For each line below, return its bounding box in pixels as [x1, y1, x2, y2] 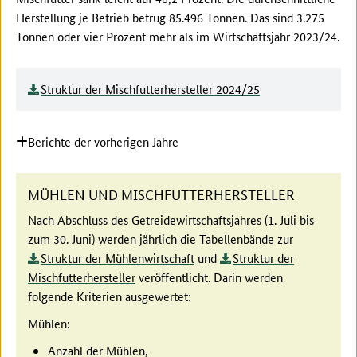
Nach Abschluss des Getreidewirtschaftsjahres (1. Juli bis [28, 210, 314, 228]
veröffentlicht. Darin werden [135, 268, 283, 285]
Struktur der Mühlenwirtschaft [41, 249, 194, 266]
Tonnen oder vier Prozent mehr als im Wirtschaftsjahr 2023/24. [16, 27, 339, 45]
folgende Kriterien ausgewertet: [28, 287, 191, 304]
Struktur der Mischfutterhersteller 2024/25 [41, 80, 260, 97]
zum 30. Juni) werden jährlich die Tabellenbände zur [28, 229, 293, 247]
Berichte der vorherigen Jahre [28, 132, 178, 150]
